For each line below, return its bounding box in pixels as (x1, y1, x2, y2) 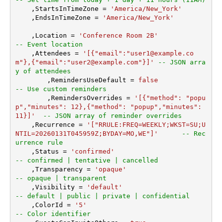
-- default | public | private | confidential (15, 192, 190, 200)
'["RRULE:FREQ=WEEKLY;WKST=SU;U (86, 121, 206, 129)
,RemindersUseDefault (47, 76, 130, 84)
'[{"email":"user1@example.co (82, 50, 194, 57)
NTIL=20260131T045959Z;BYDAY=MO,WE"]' (15, 130, 158, 138)
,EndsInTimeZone (31, 14, 95, 22)
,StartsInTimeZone (31, 5, 103, 13)
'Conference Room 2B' (78, 32, 158, 40)
